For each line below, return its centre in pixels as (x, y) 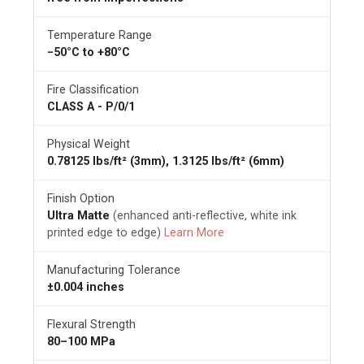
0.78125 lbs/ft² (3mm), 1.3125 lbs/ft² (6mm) (166, 160)
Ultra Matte (80, 215)
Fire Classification (93, 89)
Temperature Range (100, 35)
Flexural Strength (91, 324)
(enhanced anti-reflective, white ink (205, 215)
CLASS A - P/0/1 (91, 106)
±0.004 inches (86, 286)
